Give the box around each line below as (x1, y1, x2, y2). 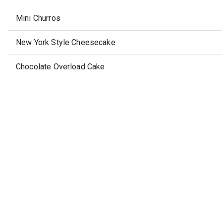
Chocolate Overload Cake (16, 62, 105, 72)
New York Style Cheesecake (16, 38, 115, 48)
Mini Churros (16, 13, 60, 23)
